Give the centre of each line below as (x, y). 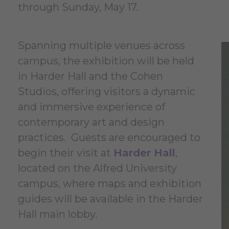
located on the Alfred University (97, 168)
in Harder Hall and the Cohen (90, 76)
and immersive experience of (91, 107)
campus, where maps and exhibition (110, 184)
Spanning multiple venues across (101, 45)
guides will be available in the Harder (110, 199)
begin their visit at (66, 153)
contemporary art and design (91, 122)
